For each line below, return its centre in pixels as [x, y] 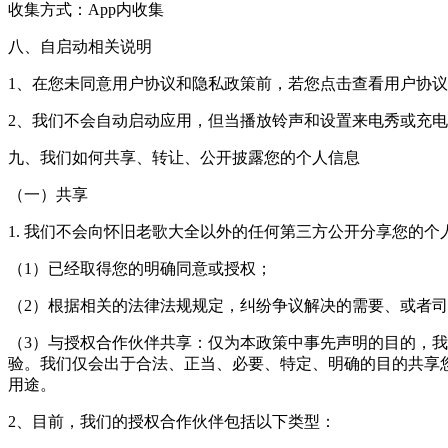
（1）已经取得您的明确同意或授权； [140, 268]
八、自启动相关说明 [80, 46]
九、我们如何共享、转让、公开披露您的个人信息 [184, 157]
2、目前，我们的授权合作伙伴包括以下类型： [172, 421]
